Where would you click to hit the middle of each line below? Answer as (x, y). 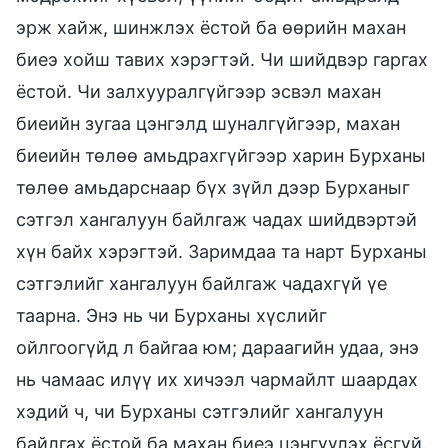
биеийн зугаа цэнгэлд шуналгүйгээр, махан (208, 123)
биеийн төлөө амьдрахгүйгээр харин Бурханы (221, 155)
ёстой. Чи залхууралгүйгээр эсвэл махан (198, 91)
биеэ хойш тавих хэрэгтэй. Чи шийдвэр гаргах (222, 59)
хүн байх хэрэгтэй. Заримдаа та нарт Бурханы (221, 251)
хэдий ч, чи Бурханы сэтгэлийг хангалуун (199, 411)
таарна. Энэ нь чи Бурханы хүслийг (171, 315)
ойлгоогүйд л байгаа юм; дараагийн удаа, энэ (217, 347)
